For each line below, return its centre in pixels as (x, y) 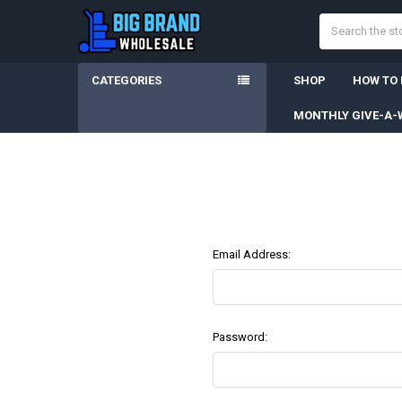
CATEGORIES (126, 80)
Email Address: (251, 254)
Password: (240, 337)
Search (338, 22)
